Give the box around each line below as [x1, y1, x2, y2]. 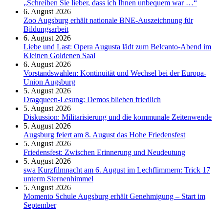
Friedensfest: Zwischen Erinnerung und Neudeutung [23, 148, 185, 157]
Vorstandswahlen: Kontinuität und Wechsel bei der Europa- [23, 69, 206, 78]
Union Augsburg [23, 78, 75, 87]
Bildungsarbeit [23, 25, 68, 34]
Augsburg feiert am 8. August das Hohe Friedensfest [23, 131, 185, 139]
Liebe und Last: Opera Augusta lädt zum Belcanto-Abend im [23, 43, 211, 51]
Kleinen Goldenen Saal [23, 51, 95, 60]
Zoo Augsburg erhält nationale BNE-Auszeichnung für [23, 16, 193, 25]
